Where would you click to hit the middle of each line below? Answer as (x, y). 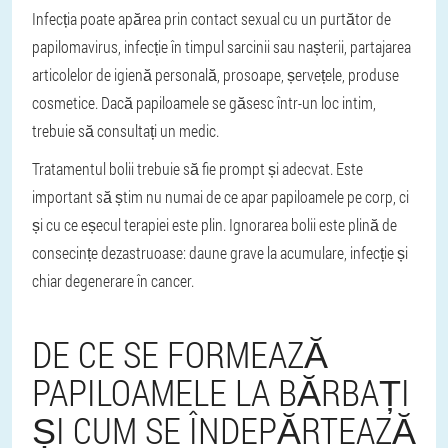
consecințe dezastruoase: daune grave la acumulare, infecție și (220, 252)
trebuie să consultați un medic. (125, 130)
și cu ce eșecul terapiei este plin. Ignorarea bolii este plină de (214, 224)
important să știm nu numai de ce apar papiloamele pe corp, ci (220, 196)
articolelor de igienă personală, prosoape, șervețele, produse (215, 74)
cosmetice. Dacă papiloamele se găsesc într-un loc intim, (204, 102)
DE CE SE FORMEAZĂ (180, 354)
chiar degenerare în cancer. (113, 280)
